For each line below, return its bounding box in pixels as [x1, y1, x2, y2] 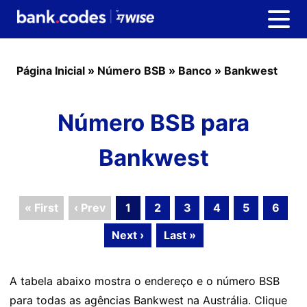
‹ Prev [74, 201, 106, 214]
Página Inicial [16, 64, 85, 77]
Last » [163, 228, 196, 242]
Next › [111, 228, 144, 242]
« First [25, 201, 58, 214]
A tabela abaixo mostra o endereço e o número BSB [10, 274, 280, 288]
